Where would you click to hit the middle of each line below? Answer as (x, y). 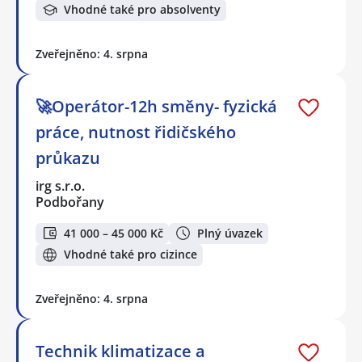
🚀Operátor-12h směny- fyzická (156, 106)
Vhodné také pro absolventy (142, 10)
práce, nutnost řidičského (136, 132)
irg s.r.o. (61, 185)
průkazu (68, 158)
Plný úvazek (230, 233)
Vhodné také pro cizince (130, 255)
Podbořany (70, 202)
